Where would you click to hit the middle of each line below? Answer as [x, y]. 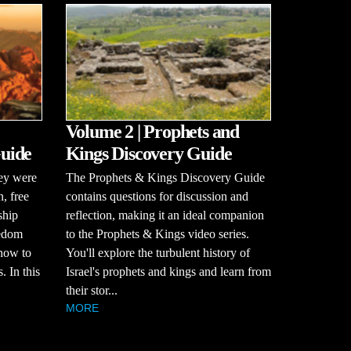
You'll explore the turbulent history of [157, 252]
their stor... [91, 290]
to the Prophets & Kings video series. [157, 233]
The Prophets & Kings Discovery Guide [165, 177]
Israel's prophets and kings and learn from [168, 271]
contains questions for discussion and [157, 196]
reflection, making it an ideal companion [165, 215]
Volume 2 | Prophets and [152, 131]
